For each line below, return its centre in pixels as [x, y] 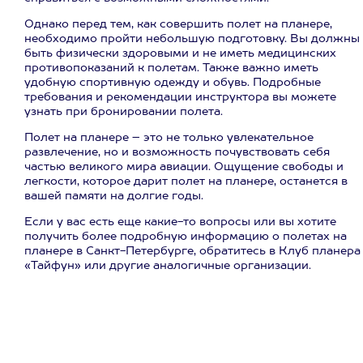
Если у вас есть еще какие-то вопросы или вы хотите [180, 222]
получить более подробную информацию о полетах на [186, 237]
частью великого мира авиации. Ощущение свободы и [184, 167]
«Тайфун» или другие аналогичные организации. [168, 266]
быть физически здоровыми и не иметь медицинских [180, 53]
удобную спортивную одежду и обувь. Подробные [173, 83]
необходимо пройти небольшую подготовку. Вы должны [192, 39]
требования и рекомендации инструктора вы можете [180, 97]
